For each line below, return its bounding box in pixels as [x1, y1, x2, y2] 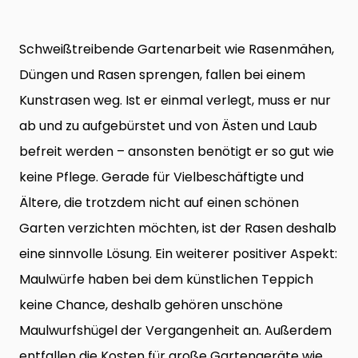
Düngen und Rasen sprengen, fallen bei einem [19, 66, 305, 85]
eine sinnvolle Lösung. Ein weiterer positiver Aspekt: [19, 245, 337, 264]
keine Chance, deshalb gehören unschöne [19, 296, 283, 315]
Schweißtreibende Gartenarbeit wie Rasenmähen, [19, 40, 334, 59]
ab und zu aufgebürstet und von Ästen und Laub [19, 117, 317, 136]
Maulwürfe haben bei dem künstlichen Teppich [19, 270, 313, 289]
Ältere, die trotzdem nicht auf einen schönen [19, 193, 299, 213]
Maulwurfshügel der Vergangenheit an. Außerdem [19, 321, 332, 340]
